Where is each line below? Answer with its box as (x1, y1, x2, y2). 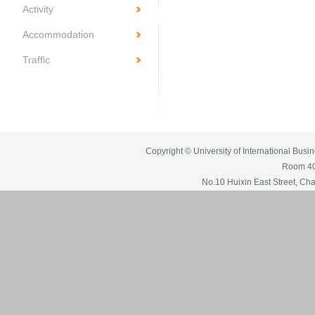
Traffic (22, 54, 50, 65)
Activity (22, 4, 53, 15)
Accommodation (22, 29, 94, 40)
